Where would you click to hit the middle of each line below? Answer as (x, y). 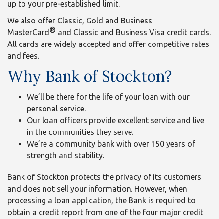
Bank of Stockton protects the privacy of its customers (104, 177)
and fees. (23, 56)
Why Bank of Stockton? (90, 76)
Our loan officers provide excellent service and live (116, 120)
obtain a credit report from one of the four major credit (105, 212)
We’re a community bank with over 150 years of (111, 144)
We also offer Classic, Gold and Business (80, 21)
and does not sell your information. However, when (97, 189)
